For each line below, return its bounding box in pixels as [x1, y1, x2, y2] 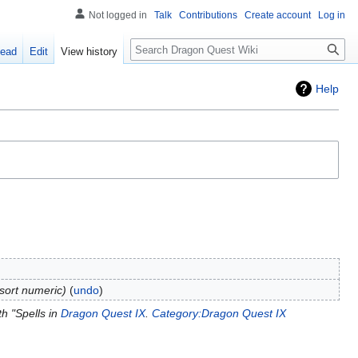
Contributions [179, 10, 237, 21]
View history [61, 46, 118, 58]
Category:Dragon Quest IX [151, 307, 286, 320]
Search [129, 38, 183, 56]
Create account [245, 10, 311, 21]
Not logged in [89, 10, 147, 21]
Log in [318, 10, 345, 21]
